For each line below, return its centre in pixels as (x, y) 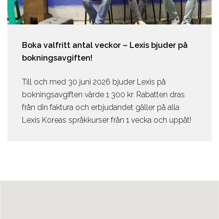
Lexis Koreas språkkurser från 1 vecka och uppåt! (107, 120)
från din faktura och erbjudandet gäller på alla (101, 108)
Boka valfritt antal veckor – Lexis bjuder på (105, 45)
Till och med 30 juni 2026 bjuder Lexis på (94, 82)
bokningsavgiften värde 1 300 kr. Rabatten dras (103, 95)
